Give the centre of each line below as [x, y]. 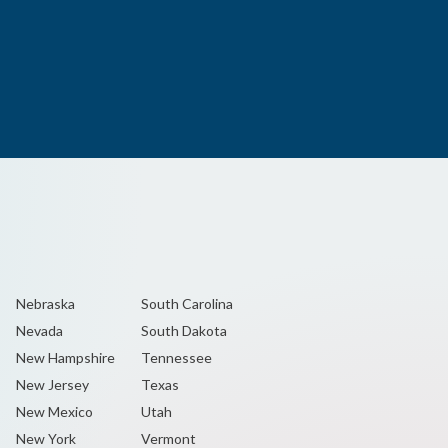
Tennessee [176, 357]
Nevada [39, 330]
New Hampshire [65, 357]
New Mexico [54, 411]
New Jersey [52, 384]
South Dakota [183, 330]
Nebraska [45, 303]
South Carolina [186, 303]
